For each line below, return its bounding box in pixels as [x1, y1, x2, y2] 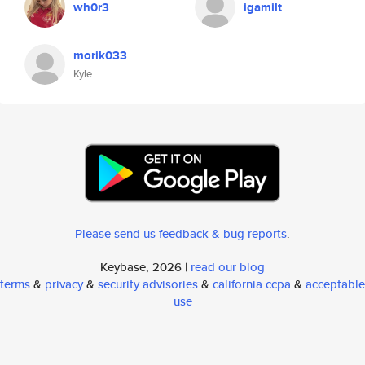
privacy [45, 275, 83, 292]
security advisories [98, 275, 198, 292]
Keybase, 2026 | [100, 258, 191, 275]
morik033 [73, 46, 127, 64]
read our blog [191, 258, 265, 275]
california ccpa [213, 275, 291, 292]
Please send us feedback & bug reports [75, 225, 287, 242]
